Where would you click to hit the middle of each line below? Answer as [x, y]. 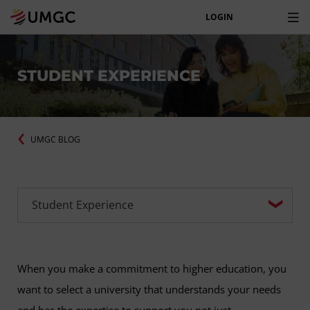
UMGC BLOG [55, 139]
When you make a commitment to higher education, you [152, 269]
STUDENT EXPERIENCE [109, 75]
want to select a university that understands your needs [149, 290]
